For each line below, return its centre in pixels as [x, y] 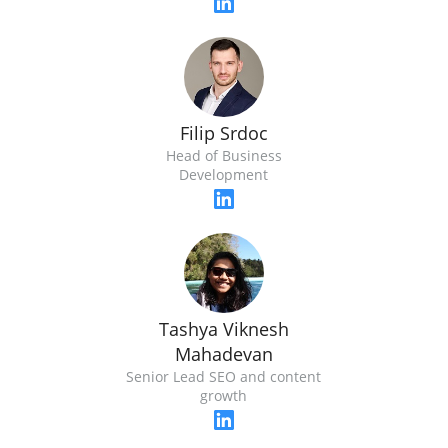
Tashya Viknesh [223, 329]
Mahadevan [223, 354]
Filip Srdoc [223, 133]
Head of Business [223, 156]
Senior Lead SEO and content [224, 377]
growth [224, 396]
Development [224, 175]
